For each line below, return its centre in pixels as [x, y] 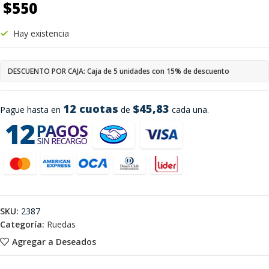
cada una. [189, 110]
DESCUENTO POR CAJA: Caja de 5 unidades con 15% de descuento [119, 71]
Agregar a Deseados [54, 241]
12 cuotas [91, 109]
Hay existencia [41, 33]
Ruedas [61, 224]
